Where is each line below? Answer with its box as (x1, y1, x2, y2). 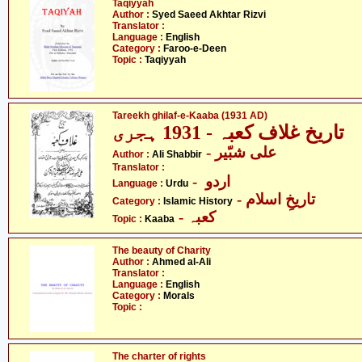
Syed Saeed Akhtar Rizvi (152, 9, 266, 20)
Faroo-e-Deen (163, 43, 226, 54)
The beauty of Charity (112, 245, 211, 256)
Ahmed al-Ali (152, 256, 211, 267)
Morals (163, 290, 195, 301)
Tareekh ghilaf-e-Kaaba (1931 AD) (112, 110, 267, 121)
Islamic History (163, 196, 233, 207)
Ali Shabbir (152, 149, 202, 160)
